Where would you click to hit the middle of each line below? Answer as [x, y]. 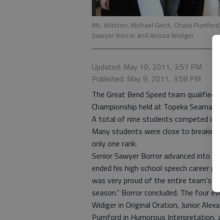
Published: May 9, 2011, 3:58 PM [146, 79]
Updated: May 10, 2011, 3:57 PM [147, 67]
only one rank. [114, 143]
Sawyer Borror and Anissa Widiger [143, 35]
